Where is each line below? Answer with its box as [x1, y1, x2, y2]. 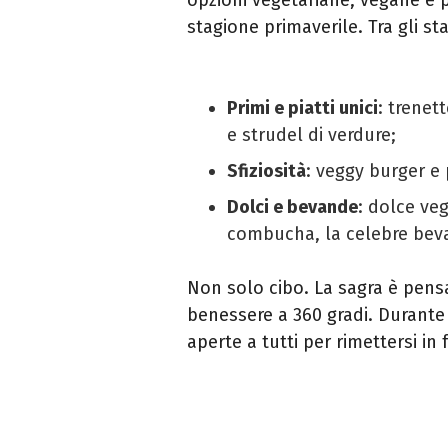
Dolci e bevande [227, 195, 358, 218]
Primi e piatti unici [227, 96, 378, 119]
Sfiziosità [227, 159, 306, 182]
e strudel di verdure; [227, 123, 396, 146]
